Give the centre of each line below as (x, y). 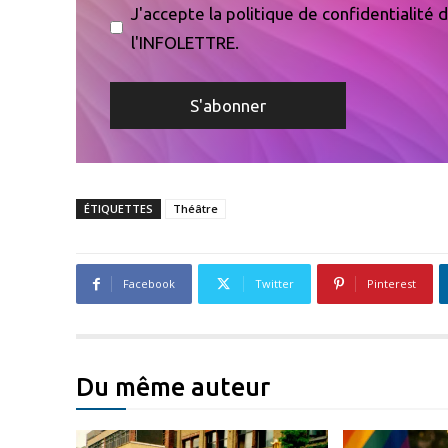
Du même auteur (173, 387)
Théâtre (195, 209)
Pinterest (391, 284)
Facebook (149, 284)
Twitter (274, 284)
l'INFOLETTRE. (185, 42)
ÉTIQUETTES (118, 209)
